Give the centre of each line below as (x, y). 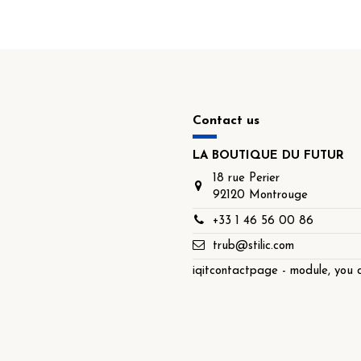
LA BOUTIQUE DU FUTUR (268, 156)
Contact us (226, 121)
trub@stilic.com (253, 247)
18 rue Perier (246, 179)
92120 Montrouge (260, 196)
